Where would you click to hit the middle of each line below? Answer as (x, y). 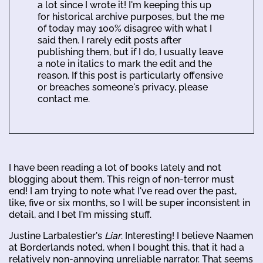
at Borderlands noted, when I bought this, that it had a (127, 247)
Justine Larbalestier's (57, 235)
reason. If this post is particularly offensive (130, 75)
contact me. (64, 99)
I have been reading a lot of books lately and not (115, 167)
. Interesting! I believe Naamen (187, 235)
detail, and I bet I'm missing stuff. (80, 214)
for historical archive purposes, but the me (131, 16)
